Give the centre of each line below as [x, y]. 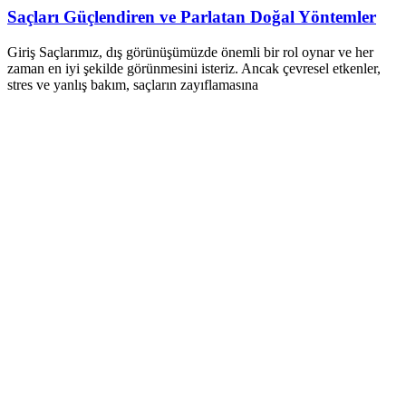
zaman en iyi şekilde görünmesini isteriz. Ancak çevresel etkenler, [194, 68]
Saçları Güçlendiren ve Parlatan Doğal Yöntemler [192, 16]
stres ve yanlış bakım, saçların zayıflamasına [133, 84]
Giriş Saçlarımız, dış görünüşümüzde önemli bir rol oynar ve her [190, 52]
